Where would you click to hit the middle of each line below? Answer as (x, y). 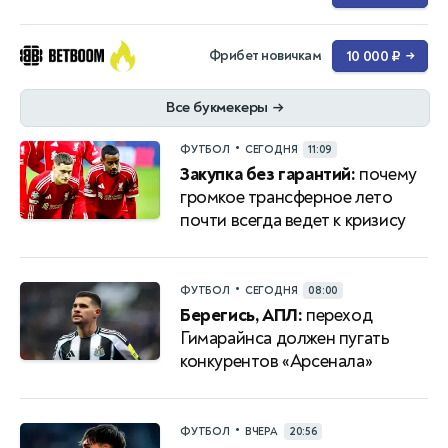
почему (386, 174)
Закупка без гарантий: (268, 174)
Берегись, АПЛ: (241, 315)
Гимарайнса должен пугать (285, 338)
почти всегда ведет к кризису (293, 220)
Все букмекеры (217, 107)
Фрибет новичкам (264, 55)
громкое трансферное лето (286, 197)
